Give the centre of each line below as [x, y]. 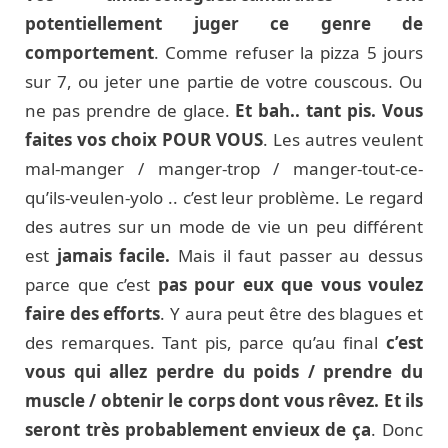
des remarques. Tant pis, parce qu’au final [205, 342]
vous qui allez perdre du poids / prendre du [224, 371]
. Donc [397, 429]
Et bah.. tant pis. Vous [329, 110]
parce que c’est [91, 284]
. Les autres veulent [343, 139]
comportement [89, 52]
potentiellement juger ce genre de [224, 23]
